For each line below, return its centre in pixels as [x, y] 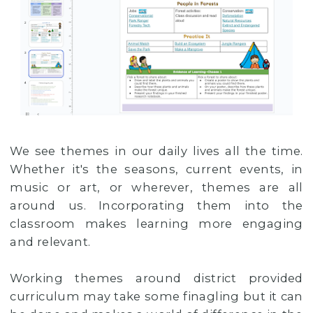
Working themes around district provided [156, 278]
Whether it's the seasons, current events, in [156, 169]
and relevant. [52, 241]
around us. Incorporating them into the [156, 205]
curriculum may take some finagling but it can [156, 296]
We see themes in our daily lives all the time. [156, 151]
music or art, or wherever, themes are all [156, 187]
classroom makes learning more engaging [156, 223]
